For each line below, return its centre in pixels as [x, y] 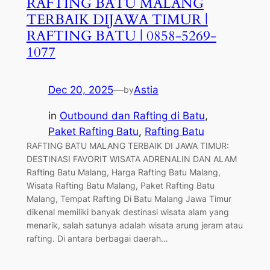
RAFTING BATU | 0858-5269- [121, 36]
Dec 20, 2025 [80, 90]
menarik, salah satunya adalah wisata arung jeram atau [134, 225]
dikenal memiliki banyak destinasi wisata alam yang [127, 212]
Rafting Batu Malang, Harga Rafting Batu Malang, [123, 172]
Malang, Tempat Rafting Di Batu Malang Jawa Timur [129, 198]
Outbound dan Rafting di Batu [132, 115]
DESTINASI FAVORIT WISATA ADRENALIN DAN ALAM [131, 159]
